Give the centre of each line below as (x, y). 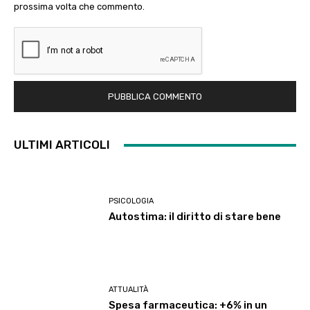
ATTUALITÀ (129, 290)
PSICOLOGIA (131, 201)
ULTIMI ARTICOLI (62, 145)
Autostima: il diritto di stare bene (195, 216)
